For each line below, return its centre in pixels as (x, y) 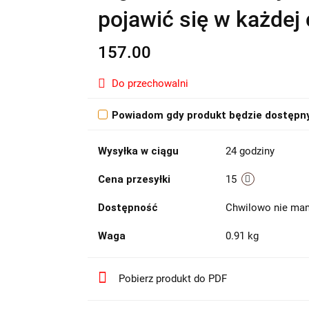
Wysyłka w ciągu (138, 151)
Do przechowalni (150, 83)
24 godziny (250, 151)
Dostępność (128, 207)
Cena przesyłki (134, 179)
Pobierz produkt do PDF (172, 278)
